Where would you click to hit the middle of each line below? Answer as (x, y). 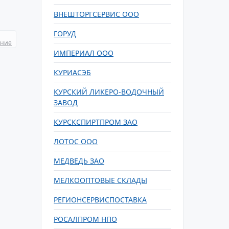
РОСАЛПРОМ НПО (85, 219)
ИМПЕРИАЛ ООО (84, 53)
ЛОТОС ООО (76, 141)
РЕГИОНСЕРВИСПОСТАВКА (100, 200)
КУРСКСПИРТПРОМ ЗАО (96, 122)
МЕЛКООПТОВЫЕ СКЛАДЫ (100, 180)
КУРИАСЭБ (72, 72)
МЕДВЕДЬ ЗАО (79, 161)
